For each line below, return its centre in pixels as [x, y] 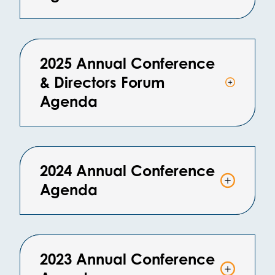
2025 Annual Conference [127, 63]
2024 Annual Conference [127, 170]
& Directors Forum [103, 82]
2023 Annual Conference [127, 259]
